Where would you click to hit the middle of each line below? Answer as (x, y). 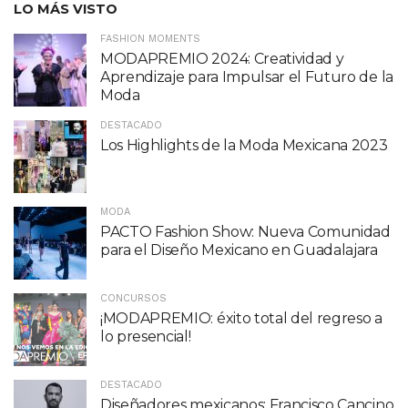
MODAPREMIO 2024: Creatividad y (222, 59)
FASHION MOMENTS (150, 39)
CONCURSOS (133, 299)
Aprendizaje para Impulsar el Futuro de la (247, 77)
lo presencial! (146, 337)
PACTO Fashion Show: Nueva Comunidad (245, 232)
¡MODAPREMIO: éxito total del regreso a (241, 319)
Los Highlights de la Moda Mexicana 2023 (244, 146)
